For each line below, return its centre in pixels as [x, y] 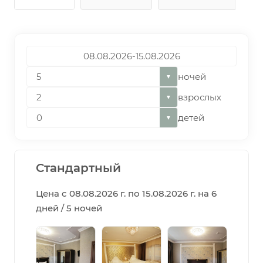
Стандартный [78, 168]
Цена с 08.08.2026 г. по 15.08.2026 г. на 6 [126, 193]
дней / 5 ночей [69, 208]
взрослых [200, 97]
